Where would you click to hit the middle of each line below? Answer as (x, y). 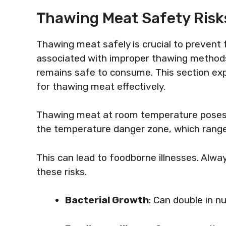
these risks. (62, 172)
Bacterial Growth (107, 200)
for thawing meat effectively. (101, 86)
